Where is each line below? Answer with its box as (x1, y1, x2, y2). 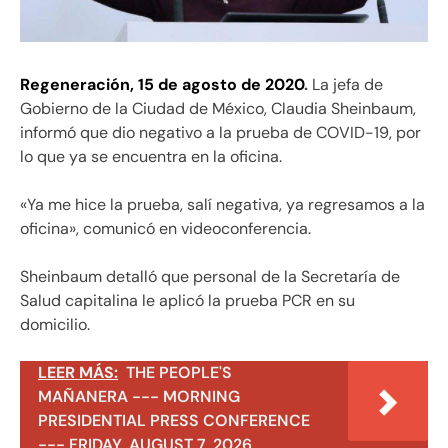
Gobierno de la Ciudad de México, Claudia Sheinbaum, (20, 97, 416, 119)
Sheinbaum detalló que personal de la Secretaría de (20, 265, 400, 287)
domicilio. (20, 313, 90, 335)
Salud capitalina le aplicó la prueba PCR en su (20, 289, 355, 311)
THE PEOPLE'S (126, 361, 232, 383)
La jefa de (308, 73, 383, 95)
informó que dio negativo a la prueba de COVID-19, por (20, 121, 421, 143)
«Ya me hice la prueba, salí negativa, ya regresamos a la (20, 193, 425, 215)
